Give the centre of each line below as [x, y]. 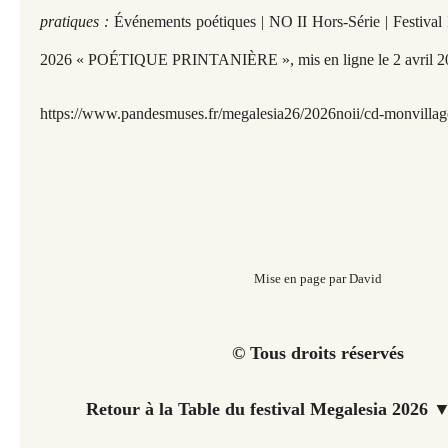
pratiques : [77, 21]
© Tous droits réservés [317, 353]
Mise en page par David [317, 278]
